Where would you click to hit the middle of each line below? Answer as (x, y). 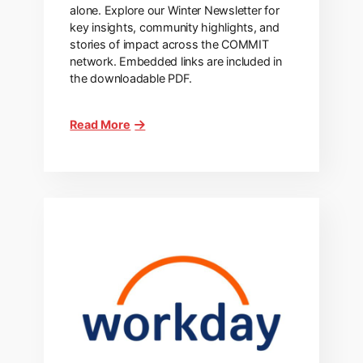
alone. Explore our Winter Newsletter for (175, 11)
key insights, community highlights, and (175, 28)
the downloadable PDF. (131, 79)
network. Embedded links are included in (176, 62)
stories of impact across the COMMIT (169, 45)
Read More (100, 125)
